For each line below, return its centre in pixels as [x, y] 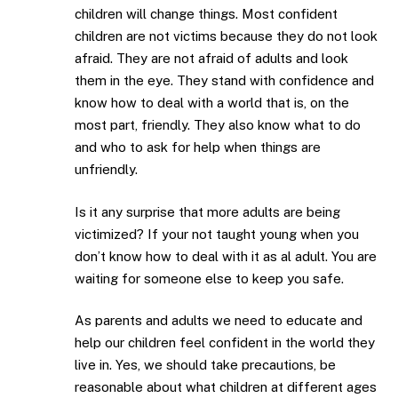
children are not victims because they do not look [226, 36]
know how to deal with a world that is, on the [212, 103]
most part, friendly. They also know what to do [218, 125]
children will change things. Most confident [206, 14]
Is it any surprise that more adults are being [207, 211]
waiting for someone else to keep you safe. [209, 278]
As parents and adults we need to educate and [219, 321]
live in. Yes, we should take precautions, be [205, 365]
